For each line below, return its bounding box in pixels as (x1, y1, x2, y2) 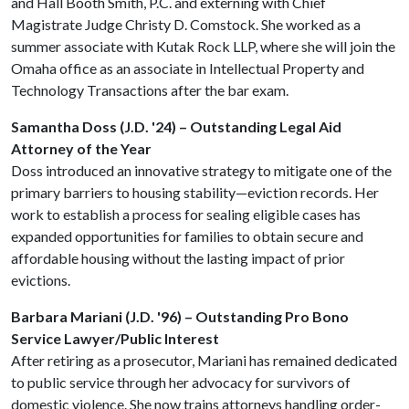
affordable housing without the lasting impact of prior (11, 249, 345, 267)
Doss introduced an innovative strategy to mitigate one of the (11, 162, 392, 179)
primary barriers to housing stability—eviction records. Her (11, 184, 379, 201)
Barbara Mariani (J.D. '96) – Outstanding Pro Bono (11, 308, 349, 325)
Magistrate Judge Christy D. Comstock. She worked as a (11, 16, 361, 33)
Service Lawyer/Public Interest (11, 330, 219, 347)
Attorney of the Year (11, 140, 152, 157)
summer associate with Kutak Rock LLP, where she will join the (11, 37, 395, 55)
